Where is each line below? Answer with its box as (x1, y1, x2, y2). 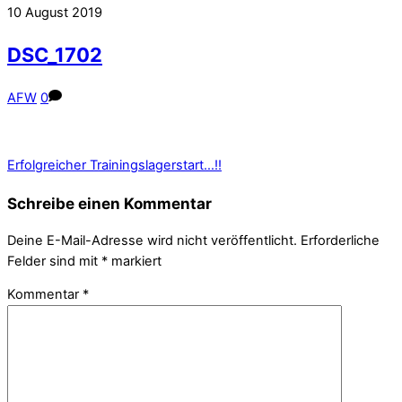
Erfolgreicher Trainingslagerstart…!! (7, 156, 222, 173)
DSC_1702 (7, 43, 102, 67)
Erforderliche (301, 232, 380, 249)
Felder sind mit (7, 252, 101, 269)
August (25, 4, 68, 22)
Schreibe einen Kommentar (7, 193, 212, 213)
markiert (108, 252, 162, 269)
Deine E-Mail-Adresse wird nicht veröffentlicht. (7, 232, 297, 249)
